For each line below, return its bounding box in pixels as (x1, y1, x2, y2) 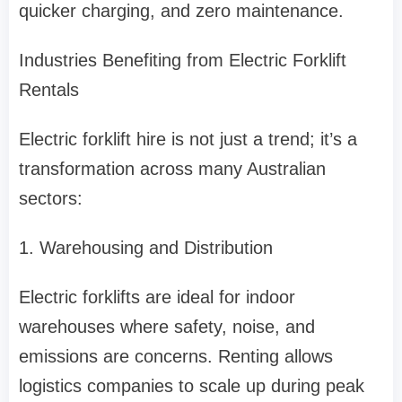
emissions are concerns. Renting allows (19, 346, 333, 367)
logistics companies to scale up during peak (19, 376, 364, 397)
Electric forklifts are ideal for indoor (19, 287, 295, 308)
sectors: (19, 188, 83, 209)
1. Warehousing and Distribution (19, 238, 273, 258)
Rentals (19, 80, 79, 100)
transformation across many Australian (19, 159, 326, 179)
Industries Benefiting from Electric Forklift (19, 50, 346, 71)
